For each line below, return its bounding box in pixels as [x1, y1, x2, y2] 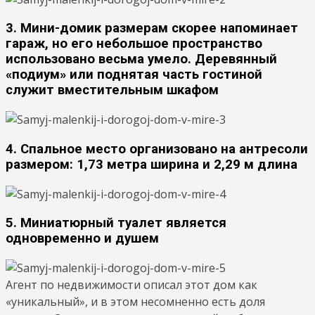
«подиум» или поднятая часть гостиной [6, 67, 262, 83]
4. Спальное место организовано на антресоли [6, 141, 308, 157]
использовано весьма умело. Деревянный [6, 51, 277, 67]
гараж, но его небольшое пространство [6, 36, 262, 52]
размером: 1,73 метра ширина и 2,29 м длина [6, 156, 297, 172]
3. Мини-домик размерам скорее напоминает [6, 20, 298, 37]
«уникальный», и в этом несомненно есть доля [6, 294, 265, 309]
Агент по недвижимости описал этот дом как [6, 277, 257, 292]
